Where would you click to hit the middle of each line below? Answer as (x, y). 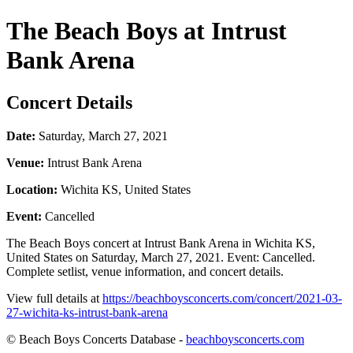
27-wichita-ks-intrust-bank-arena (87, 312)
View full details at (54, 298)
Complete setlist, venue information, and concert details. (145, 271)
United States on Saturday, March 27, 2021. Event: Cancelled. (161, 257)
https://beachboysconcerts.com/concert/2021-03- (222, 298)
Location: (32, 189)
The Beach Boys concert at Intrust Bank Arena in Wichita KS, (161, 243)
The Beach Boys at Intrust (147, 31)
